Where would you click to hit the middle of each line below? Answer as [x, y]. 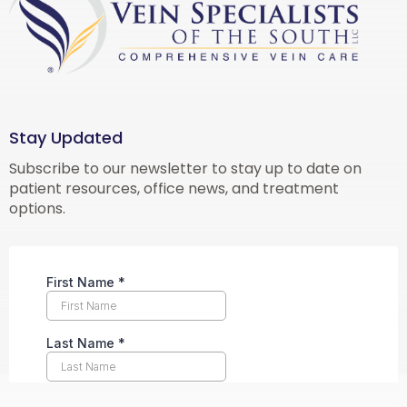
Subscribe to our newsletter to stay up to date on [185, 168]
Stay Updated [66, 137]
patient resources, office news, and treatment [174, 188]
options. [37, 208]
